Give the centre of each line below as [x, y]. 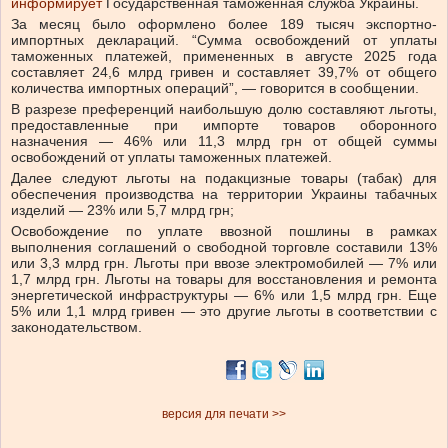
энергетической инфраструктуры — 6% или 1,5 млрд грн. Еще [224, 295]
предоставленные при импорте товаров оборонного [224, 125]
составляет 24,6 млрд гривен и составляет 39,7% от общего [224, 72]
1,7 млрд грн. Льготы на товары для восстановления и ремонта [224, 279]
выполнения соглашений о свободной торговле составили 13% [224, 247]
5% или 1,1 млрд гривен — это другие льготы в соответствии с [224, 311]
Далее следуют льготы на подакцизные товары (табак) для [224, 178]
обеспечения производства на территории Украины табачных [224, 194]
